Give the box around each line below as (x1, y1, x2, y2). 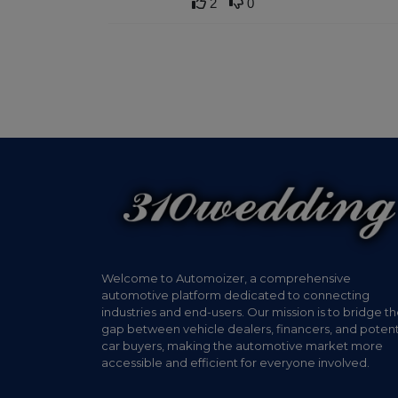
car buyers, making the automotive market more (101, 338, 383, 354)
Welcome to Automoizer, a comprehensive (101, 271, 351, 286)
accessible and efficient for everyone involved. (101, 355, 370, 370)
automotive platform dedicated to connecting (101, 288, 370, 303)
